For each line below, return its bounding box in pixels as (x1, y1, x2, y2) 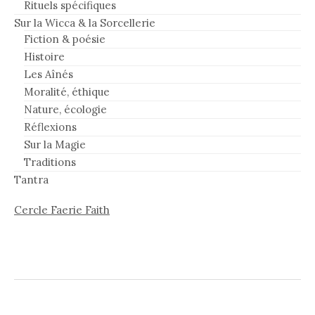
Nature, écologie (24, 102, 107, 116)
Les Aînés (24, 67, 73, 81)
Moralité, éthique (24, 84, 110, 98)
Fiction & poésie (24, 32, 105, 46)
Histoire (24, 49, 65, 63)
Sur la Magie (24, 137, 86, 151)
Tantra (14, 172, 49, 186)
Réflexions (24, 120, 77, 134)
